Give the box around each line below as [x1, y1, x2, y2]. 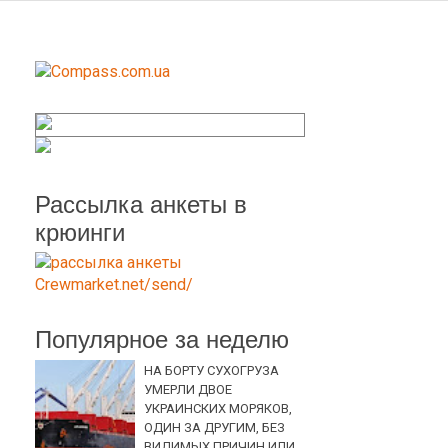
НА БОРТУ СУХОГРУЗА [144, 363, 280, 379]
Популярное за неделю [35, 325, 289, 353]
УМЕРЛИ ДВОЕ [144, 382, 233, 398]
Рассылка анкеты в [35, 191, 247, 218]
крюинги [35, 219, 125, 246]
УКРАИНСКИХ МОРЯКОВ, [144, 401, 293, 417]
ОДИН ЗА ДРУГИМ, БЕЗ [144, 420, 286, 436]
